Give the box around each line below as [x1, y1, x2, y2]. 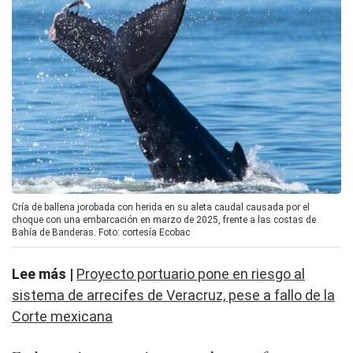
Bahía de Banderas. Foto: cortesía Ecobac [12, 227, 190, 239]
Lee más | [12, 266, 76, 283]
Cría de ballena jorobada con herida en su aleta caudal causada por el [12, 202, 310, 214]
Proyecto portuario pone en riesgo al [76, 266, 305, 283]
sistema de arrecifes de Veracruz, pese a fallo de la [12, 287, 335, 304]
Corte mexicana [12, 308, 113, 325]
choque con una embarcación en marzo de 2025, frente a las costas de [12, 214, 316, 226]
